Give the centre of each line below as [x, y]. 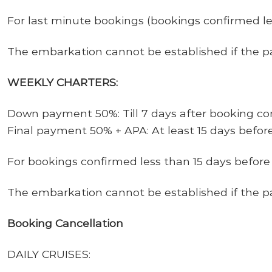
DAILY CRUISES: [49, 254]
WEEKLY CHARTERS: [63, 83]
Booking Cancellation [65, 223]
